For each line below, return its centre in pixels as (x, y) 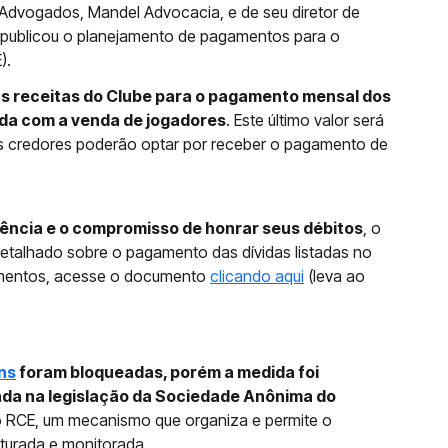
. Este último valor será (305, 120)
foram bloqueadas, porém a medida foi (167, 372)
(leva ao (334, 276)
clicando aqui (257, 276)
